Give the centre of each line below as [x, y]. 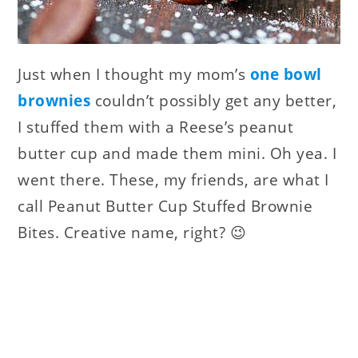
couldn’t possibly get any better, [214, 100]
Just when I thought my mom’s [134, 74]
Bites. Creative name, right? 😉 [132, 232]
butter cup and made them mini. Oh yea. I [177, 153]
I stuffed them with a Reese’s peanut [156, 127]
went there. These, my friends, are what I [173, 179]
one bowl [286, 74]
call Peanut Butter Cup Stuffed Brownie [165, 206]
